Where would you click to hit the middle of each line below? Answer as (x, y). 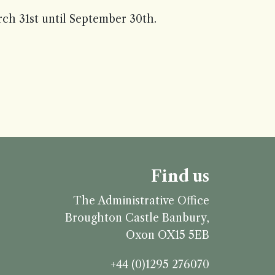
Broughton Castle (112, 218)
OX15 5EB (184, 235)
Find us (180, 176)
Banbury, (186, 218)
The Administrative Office (141, 201)
